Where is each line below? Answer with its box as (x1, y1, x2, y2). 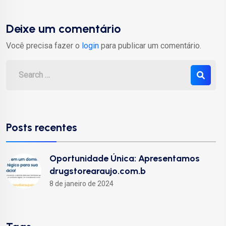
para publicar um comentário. (99, 41, 201, 50)
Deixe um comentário (6, 22, 121, 36)
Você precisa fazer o (6, 41, 82, 50)
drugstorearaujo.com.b (49, 165, 146, 177)
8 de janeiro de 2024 (49, 180, 114, 188)
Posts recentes (6, 121, 77, 134)
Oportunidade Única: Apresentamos (49, 153, 200, 164)
